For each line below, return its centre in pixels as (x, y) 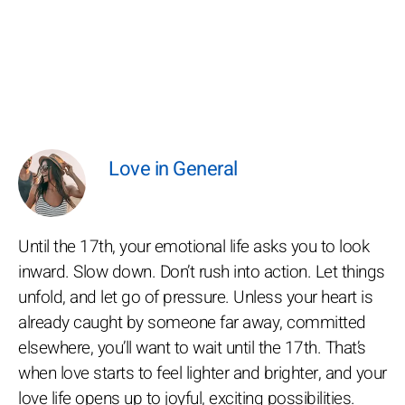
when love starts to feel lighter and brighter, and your (202, 373)
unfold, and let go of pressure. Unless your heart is (195, 297)
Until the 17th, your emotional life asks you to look (193, 247)
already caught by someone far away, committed (192, 323)
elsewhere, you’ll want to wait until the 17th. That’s (192, 348)
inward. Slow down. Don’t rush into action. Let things (202, 272)
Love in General (173, 169)
